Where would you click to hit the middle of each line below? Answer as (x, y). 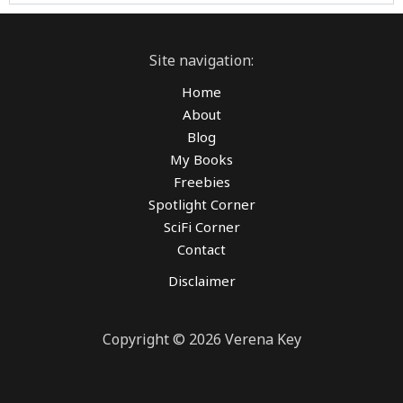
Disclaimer (201, 281)
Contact (201, 249)
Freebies (201, 182)
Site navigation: (201, 60)
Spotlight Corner (201, 204)
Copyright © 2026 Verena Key (201, 339)
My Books (201, 159)
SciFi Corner (201, 227)
